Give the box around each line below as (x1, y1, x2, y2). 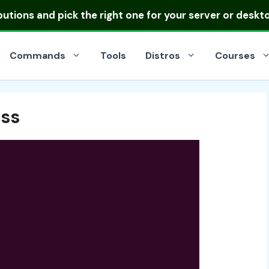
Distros (145, 49, 180, 62)
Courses (215, 49, 255, 62)
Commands (10, 49, 65, 62)
